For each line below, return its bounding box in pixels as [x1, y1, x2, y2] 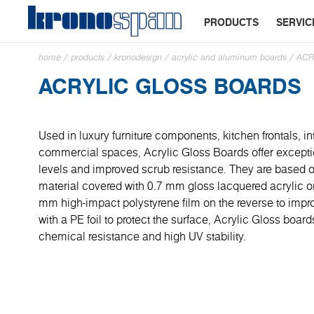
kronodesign [114, 51, 162, 63]
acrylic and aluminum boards [172, 51, 287, 63]
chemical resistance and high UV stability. [39, 228, 246, 244]
